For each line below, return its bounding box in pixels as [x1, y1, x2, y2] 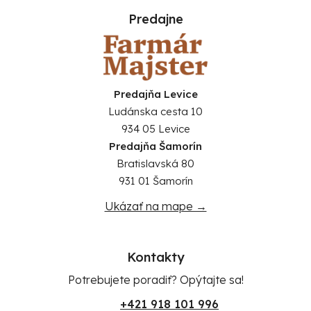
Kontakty [126, 249, 185, 265]
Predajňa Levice [113, 87, 198, 101]
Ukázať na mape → [104, 199, 207, 213]
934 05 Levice [121, 121, 190, 135]
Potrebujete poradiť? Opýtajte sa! [67, 272, 244, 287]
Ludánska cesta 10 [108, 104, 203, 118]
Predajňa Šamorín [109, 139, 202, 153]
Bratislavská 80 [117, 156, 194, 170]
